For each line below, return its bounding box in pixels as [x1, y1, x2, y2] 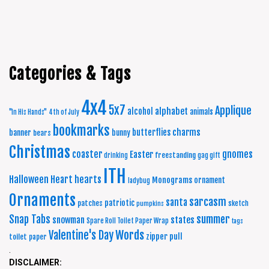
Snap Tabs [9, 213, 50, 226]
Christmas [9, 142, 70, 162]
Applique [215, 103, 252, 117]
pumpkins [136, 199, 164, 208]
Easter [130, 148, 153, 160]
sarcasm [189, 195, 226, 208]
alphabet [155, 105, 188, 117]
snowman [52, 214, 85, 226]
